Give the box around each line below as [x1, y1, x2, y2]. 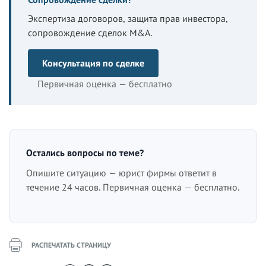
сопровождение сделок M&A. [28, 27, 152, 39]
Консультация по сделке [42, 57, 144, 69]
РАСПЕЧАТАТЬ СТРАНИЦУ [31, 240, 111, 250]
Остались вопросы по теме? [26, 147, 144, 159]
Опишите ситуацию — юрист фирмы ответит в [26, 167, 217, 179]
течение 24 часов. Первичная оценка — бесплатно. [26, 181, 239, 194]
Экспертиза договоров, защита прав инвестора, [28, 12, 228, 25]
